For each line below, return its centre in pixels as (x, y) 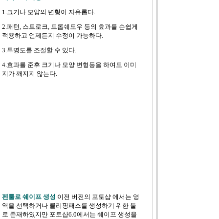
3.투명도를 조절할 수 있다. (39, 50)
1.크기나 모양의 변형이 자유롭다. (48, 12)
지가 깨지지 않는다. (29, 74)
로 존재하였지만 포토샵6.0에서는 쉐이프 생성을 (69, 214)
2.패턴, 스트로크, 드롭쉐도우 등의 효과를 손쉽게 (70, 27)
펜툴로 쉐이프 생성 (29, 197)
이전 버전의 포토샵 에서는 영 (98, 197)
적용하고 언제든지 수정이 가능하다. (52, 35)
